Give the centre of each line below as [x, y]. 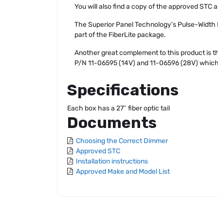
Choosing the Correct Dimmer [122, 141]
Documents [112, 123]
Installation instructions [112, 161]
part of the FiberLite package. [120, 35]
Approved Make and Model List [123, 172]
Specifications [123, 90]
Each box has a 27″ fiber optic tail [118, 108]
